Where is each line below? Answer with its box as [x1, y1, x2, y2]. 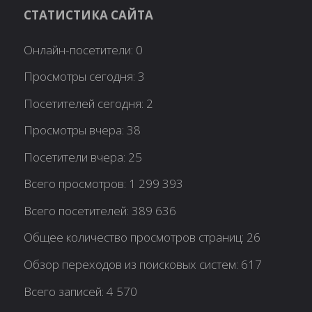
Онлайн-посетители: [24, 41, 136, 58]
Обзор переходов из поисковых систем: [24, 256, 242, 273]
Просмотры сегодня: [24, 68, 139, 85]
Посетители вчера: [24, 148, 129, 165]
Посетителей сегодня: [24, 95, 147, 111]
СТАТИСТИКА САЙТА [24, 6, 154, 23]
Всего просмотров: [24, 175, 130, 192]
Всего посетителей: [24, 202, 132, 219]
